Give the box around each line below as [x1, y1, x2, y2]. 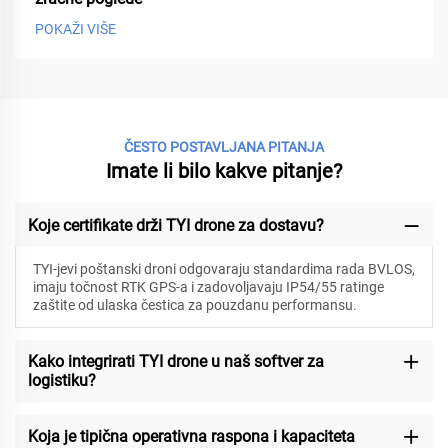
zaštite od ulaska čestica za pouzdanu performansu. [32, 297, 357, 313]
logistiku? [27, 371, 96, 391]
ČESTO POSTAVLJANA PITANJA [124, 139, 324, 156]
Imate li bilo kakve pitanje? [106, 159, 342, 184]
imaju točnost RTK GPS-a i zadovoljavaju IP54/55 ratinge [32, 279, 384, 295]
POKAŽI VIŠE [35, 21, 116, 38]
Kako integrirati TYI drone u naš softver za [27, 352, 324, 372]
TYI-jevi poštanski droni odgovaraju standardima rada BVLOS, [32, 261, 415, 277]
